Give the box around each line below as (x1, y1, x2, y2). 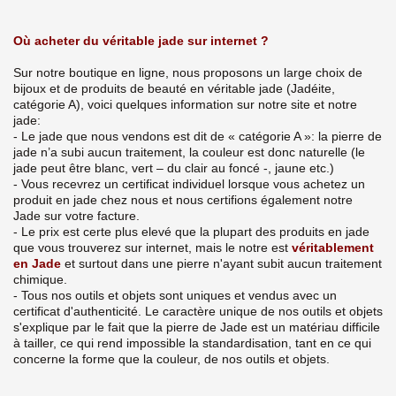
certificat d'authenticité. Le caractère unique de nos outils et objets (13, 303, 383, 318)
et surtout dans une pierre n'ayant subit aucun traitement (61, 255, 382, 270)
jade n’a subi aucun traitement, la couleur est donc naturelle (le (13, 144, 365, 159)
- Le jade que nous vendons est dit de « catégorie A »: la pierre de (13, 128, 382, 143)
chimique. (13, 271, 67, 286)
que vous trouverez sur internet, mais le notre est (13, 240, 292, 255)
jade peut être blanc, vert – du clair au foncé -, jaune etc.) (13, 160, 334, 175)
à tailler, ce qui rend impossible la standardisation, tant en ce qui (13, 335, 371, 350)
